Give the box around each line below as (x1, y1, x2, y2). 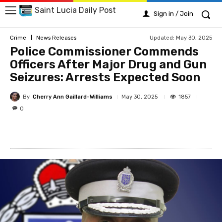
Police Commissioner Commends (10, 45, 199, 58)
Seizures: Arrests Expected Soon (10, 70, 200, 84)
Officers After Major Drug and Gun (10, 57, 207, 71)
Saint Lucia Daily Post (35, 5, 116, 15)
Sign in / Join (154, 10, 193, 17)
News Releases (36, 34, 76, 41)
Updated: (150, 34, 174, 41)
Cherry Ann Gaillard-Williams (33, 93, 112, 100)
